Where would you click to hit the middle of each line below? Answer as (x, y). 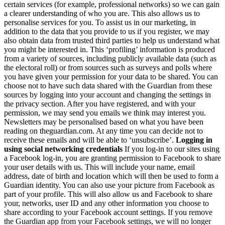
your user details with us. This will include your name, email (99, 167)
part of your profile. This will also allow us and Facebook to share (108, 194)
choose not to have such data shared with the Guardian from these (108, 85)
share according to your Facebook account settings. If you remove (108, 212)
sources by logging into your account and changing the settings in (107, 94)
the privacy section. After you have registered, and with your (100, 103)
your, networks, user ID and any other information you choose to (106, 203)
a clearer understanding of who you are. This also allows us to (102, 13)
